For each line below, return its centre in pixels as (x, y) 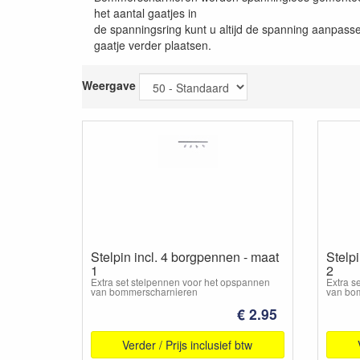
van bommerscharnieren (144, 291)
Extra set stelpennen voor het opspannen (180, 282)
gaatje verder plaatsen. (153, 45)
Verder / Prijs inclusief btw (188, 344)
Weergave (109, 85)
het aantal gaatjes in (145, 13)
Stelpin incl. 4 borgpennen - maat (185, 257)
